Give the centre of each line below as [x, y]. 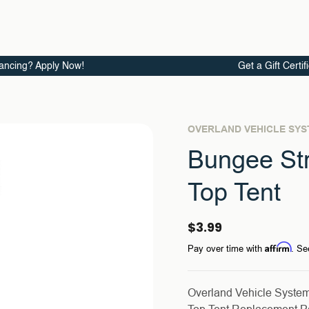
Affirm [278, 247]
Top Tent [234, 192]
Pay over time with [226, 249]
